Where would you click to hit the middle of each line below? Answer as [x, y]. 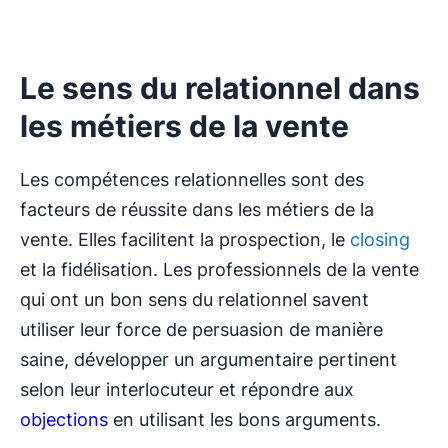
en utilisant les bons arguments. [244, 420]
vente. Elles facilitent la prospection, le [185, 240]
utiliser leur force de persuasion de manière [201, 330]
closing [380, 240]
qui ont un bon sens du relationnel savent [194, 300]
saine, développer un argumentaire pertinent [208, 360]
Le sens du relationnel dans [220, 88]
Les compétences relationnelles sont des [192, 180]
